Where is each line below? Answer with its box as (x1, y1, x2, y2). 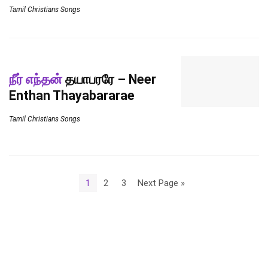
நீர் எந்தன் (9, 71, 62, 87)
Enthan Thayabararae (9, 87, 135, 103)
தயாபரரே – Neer (62, 71, 156, 87)
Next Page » (137, 177, 185, 188)
